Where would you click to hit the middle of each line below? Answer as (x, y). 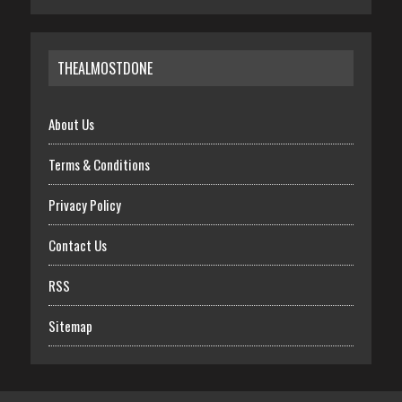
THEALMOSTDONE (105, 68)
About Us (71, 123)
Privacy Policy (84, 204)
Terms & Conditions (99, 164)
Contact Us (77, 245)
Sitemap (70, 325)
